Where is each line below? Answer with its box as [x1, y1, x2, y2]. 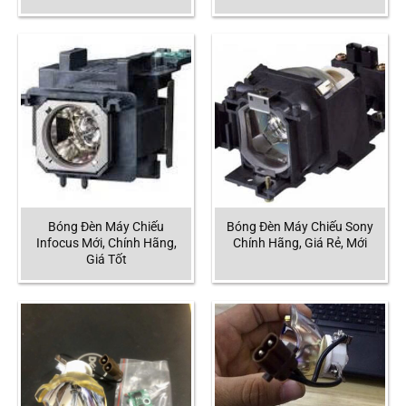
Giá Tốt [85, 251, 127, 267]
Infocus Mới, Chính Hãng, [35, 235, 177, 251]
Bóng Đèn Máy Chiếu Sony [227, 218, 373, 235]
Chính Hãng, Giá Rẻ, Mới [233, 235, 367, 251]
